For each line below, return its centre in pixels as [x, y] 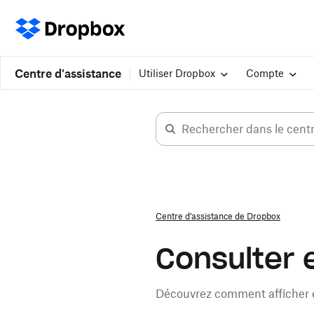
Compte [265, 73]
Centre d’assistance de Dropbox [218, 216]
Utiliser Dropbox [177, 73]
